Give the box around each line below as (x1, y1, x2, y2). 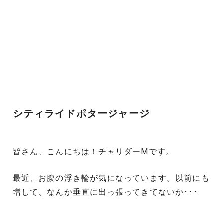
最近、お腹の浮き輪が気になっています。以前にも (12, 173, 210, 183)
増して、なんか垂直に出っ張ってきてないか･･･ (12, 187, 198, 197)
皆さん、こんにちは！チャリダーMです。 (12, 146, 175, 156)
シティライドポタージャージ (12, 108, 150, 120)
